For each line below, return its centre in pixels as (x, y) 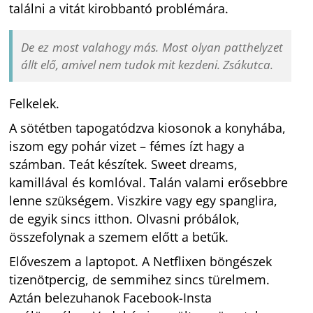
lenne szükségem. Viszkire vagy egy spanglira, (144, 200)
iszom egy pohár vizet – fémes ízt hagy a (127, 146)
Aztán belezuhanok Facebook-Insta (111, 297)
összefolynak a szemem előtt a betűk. (119, 236)
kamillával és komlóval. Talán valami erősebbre (149, 182)
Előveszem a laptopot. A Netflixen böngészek (141, 261)
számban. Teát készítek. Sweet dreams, (124, 164)
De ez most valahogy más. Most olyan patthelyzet (152, 47)
